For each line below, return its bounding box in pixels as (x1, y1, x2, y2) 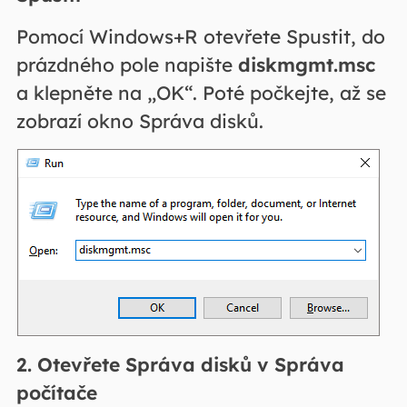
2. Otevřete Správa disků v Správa (15, 352, 344, 376)
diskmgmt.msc (237, 53, 375, 76)
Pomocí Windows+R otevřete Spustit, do (15, 25, 385, 48)
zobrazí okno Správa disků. (15, 109, 263, 133)
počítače (15, 381, 97, 404)
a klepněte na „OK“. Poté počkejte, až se (15, 81, 386, 104)
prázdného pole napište (15, 53, 238, 76)
